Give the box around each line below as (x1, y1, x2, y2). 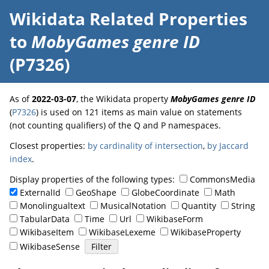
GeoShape (76, 187, 116, 198)
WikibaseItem (20, 226, 74, 238)
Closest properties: (10, 140, 88, 151)
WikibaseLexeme (89, 226, 156, 238)
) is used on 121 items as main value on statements (36, 106, 242, 118)
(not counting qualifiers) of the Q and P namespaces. (10, 119, 221, 131)
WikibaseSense (20, 241, 80, 252)
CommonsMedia (190, 174, 255, 185)
